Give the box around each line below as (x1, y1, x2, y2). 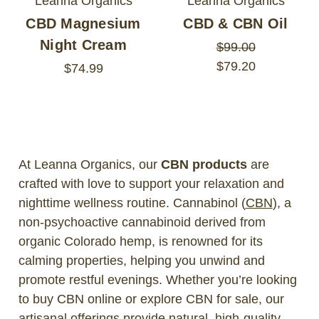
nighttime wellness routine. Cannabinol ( (18, 195, 246, 210)
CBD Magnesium (26, 15, 141, 31)
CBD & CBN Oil (183, 15, 288, 31)
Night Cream (40, 36, 127, 53)
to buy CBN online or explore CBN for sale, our (18, 291, 284, 306)
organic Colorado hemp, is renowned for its (18, 234, 263, 249)
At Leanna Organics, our (18, 157, 161, 172)
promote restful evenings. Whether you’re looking (18, 272, 297, 287)
